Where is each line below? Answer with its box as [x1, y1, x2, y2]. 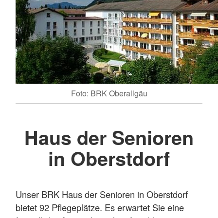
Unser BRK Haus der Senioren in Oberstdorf [16, 188, 188, 201]
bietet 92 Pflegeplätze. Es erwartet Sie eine [16, 201, 184, 214]
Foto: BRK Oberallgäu [71, 87, 147, 99]
